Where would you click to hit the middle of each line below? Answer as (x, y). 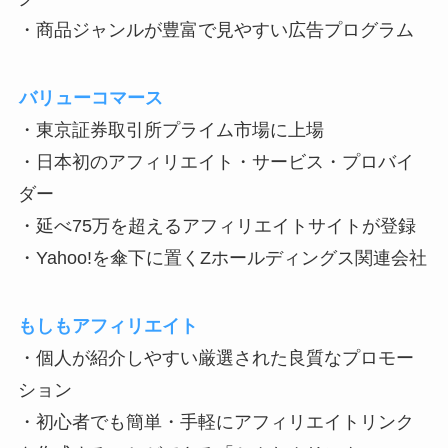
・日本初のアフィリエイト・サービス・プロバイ (215, 162)
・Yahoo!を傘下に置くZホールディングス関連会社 (222, 258)
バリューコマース (90, 98)
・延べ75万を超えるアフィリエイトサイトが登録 (216, 226)
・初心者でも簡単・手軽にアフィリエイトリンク (215, 422)
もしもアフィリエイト (107, 326)
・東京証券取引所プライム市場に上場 (170, 130)
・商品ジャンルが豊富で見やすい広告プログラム (215, 30)
